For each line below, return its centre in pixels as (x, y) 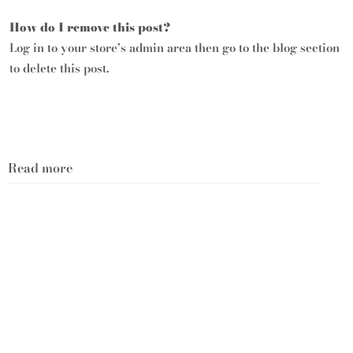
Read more (40, 168)
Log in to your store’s (69, 48)
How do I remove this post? (90, 27)
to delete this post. (59, 68)
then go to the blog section (266, 48)
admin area (160, 48)
